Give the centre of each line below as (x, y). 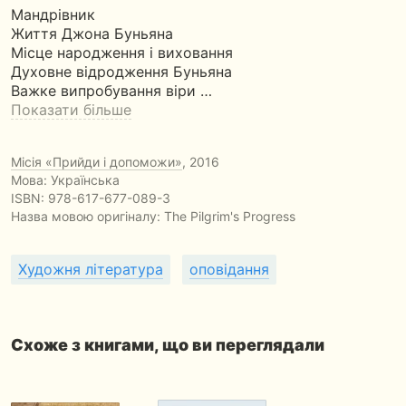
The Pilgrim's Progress (230, 216)
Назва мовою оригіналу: (87, 216)
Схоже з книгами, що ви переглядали (168, 345)
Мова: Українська (65, 180)
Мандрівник (53, 14)
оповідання (229, 269)
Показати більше (71, 110)
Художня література (91, 269)
